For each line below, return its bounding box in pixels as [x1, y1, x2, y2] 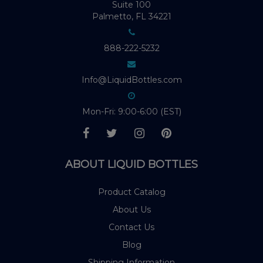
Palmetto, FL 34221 [92, 11, 171, 22]
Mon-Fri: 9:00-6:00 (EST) [82, 106, 181, 117]
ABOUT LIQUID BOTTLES [65, 158, 198, 171]
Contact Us [109, 222, 154, 233]
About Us [112, 204, 151, 215]
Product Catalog [97, 187, 166, 198]
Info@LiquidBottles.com [81, 75, 182, 86]
